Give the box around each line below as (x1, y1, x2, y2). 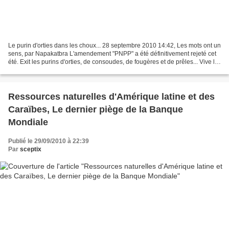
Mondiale (8, 117, 48, 127)
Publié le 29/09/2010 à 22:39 (8, 137, 89, 145)
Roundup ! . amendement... (8, 66, 83, 74)
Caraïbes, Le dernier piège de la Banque (8, 104, 183, 114)
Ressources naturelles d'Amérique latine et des (8, 91, 215, 102)
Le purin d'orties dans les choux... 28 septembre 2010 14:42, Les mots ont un (8, 41, 221, 49)
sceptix (20, 145, 41, 153)
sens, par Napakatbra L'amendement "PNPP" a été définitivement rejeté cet (8, 50, 216, 57)
